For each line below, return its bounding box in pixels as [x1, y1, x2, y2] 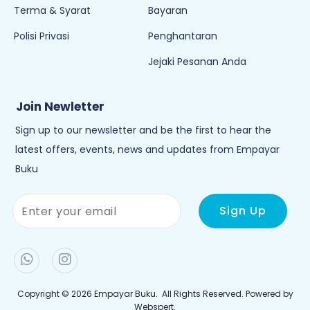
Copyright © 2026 [17, 288, 94, 300]
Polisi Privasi [14, 29, 69, 43]
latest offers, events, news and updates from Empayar [15, 143, 280, 156]
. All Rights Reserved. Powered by [155, 288, 293, 300]
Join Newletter [16, 98, 104, 115]
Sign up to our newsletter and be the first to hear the [15, 123, 271, 137]
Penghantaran [148, 29, 217, 43]
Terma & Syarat [14, 3, 91, 17]
